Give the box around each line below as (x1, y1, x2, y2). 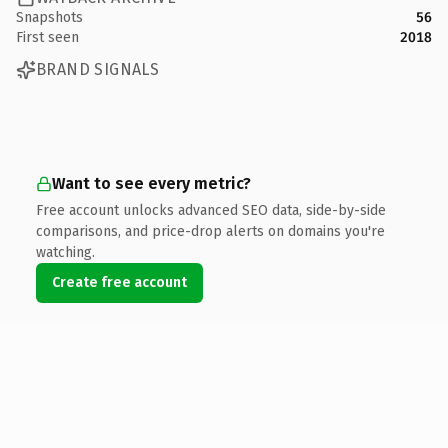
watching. (36, 243, 95, 261)
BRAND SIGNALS (36, 60, 160, 79)
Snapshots (16, 8, 83, 26)
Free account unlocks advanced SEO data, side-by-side (36, 201, 386, 219)
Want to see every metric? (52, 173, 251, 193)
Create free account (52, 273, 187, 291)
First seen (16, 28, 79, 46)
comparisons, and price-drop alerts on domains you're (36, 222, 385, 240)
